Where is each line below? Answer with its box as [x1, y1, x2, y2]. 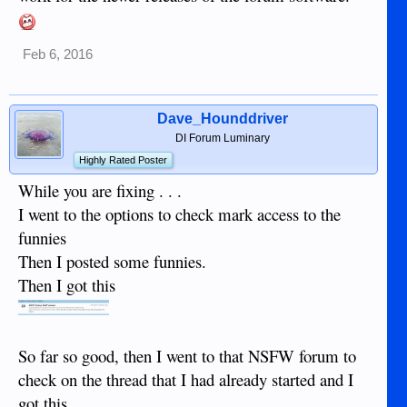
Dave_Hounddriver [156, 111, 288, 127]
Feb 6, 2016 [23, 47, 93, 63]
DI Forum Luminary [174, 132, 270, 145]
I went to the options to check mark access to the [18, 203, 341, 226]
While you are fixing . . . [18, 179, 182, 203]
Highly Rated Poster [79, 154, 167, 166]
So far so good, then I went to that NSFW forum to [18, 344, 356, 368]
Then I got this [18, 273, 115, 297]
